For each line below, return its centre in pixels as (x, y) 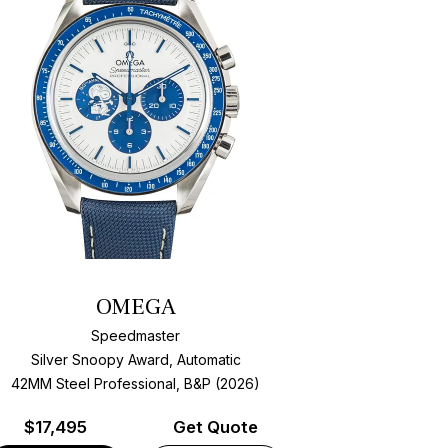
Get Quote (216, 427)
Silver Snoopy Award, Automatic (135, 359)
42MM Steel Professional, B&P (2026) (136, 383)
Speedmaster (136, 335)
